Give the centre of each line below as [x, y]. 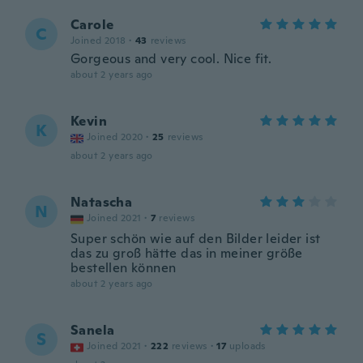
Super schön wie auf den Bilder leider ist [196, 239]
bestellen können [124, 268]
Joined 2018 [98, 41]
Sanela [93, 330]
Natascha [102, 202]
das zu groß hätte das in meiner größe [187, 253]
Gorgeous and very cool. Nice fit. [171, 59]
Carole [92, 25]
